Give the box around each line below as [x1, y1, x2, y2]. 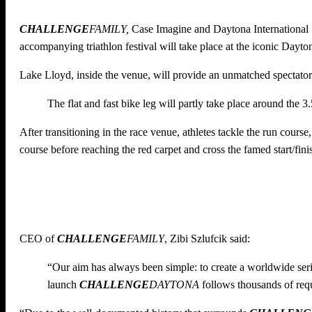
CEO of [19, 233, 57, 245]
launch [47, 279, 79, 291]
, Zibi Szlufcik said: [164, 233, 250, 245]
